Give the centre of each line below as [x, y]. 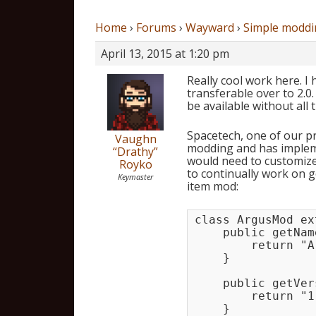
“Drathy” [135, 152]
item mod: [212, 186]
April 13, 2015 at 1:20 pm [165, 54]
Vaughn [135, 139]
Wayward [209, 28]
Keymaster [135, 177]
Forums [156, 28]
